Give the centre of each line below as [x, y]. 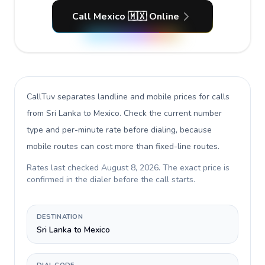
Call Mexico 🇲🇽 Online [125, 17]
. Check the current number [171, 113]
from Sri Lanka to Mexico [73, 113]
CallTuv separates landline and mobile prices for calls [128, 97]
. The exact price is [194, 168]
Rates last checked [64, 168]
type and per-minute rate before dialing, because [119, 130]
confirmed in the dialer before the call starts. [111, 180]
